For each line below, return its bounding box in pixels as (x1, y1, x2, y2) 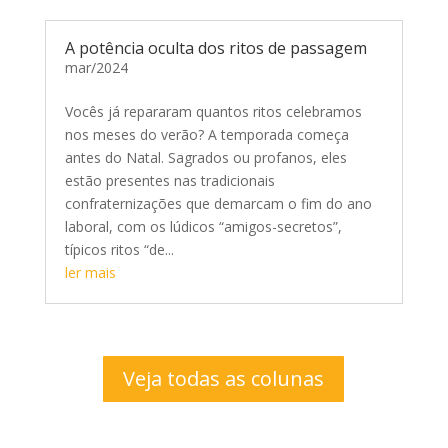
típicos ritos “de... (64, 240, 174, 260)
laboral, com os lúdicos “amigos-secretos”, (64, 217, 342, 237)
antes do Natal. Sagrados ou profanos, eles (64, 148, 347, 168)
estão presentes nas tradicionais (64, 171, 275, 191)
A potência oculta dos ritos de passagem (64, 37, 367, 60)
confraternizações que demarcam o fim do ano (64, 194, 372, 214)
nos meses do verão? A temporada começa (64, 125, 349, 145)
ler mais (64, 263, 116, 283)
